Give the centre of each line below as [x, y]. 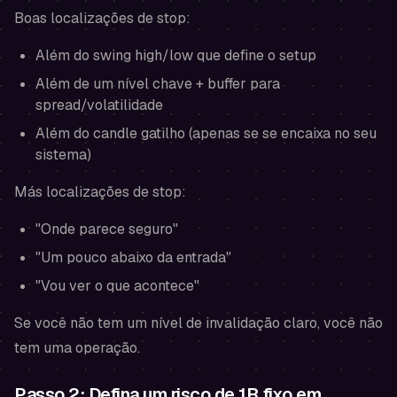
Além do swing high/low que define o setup [176, 55]
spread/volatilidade [99, 105]
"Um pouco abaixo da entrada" [133, 257]
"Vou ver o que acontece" [117, 286]
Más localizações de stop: [100, 192]
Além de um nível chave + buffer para [158, 84]
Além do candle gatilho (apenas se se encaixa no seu [206, 133]
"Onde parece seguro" [107, 229]
